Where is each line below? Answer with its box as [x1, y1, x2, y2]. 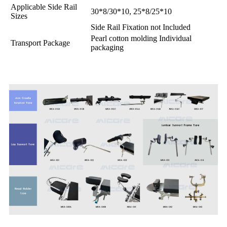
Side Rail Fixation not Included [91, 23, 191, 32]
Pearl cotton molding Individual [91, 34, 192, 43]
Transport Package [11, 39, 70, 48]
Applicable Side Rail [11, 3, 77, 12]
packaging [91, 43, 124, 52]
